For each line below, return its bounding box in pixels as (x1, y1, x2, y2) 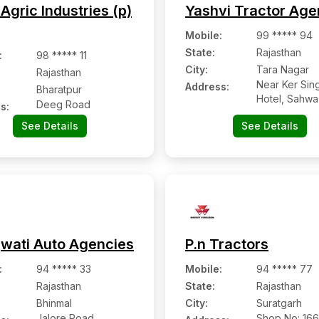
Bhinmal (36, 297, 72, 309)
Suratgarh (256, 297, 302, 309)
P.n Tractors (185, 236, 268, 253)
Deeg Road (36, 98, 90, 110)
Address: (185, 80, 229, 93)
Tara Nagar (256, 63, 309, 75)
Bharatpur (36, 83, 82, 95)
